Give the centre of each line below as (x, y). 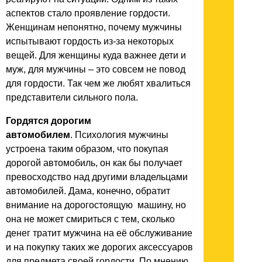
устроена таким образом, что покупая (87, 149)
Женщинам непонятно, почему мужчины (94, 27)
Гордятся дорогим (49, 120)
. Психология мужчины (119, 135)
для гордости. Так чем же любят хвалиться (98, 83)
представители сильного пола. (72, 97)
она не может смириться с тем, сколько (90, 219)
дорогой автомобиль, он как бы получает (94, 163)
